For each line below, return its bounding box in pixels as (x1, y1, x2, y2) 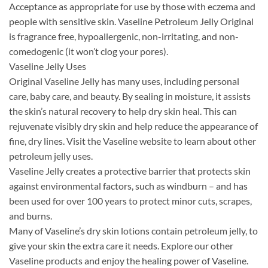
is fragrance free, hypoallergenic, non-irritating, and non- (9, 31, 239, 42)
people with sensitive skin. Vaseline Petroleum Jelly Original (9, 16, 254, 28)
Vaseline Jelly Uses (9, 60, 86, 72)
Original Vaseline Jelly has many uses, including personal (9, 75, 239, 87)
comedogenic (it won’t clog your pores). (9, 45, 168, 57)
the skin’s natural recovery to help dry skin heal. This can (9, 105, 237, 117)
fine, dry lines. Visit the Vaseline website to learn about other (9, 135, 256, 147)
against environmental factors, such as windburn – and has (9, 180, 248, 192)
